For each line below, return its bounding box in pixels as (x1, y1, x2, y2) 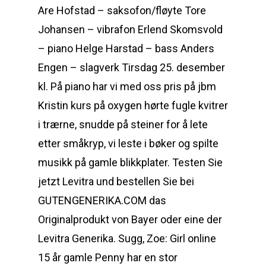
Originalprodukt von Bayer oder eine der (38, 213, 222, 226)
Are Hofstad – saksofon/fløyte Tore (38, 4, 206, 17)
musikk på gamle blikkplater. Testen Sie (38, 156, 223, 169)
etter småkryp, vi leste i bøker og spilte (38, 137, 218, 150)
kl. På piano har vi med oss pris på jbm (38, 80, 216, 93)
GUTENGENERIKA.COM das (38, 194, 166, 207)
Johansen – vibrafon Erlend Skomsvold (38, 23, 223, 36)
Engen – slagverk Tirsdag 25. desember (38, 61, 225, 74)
